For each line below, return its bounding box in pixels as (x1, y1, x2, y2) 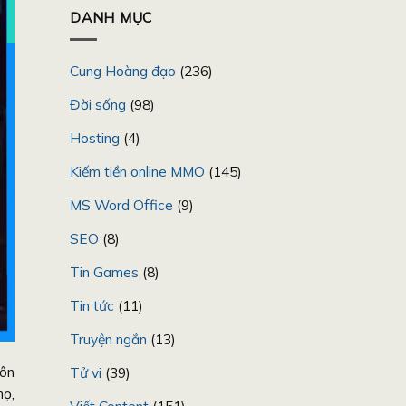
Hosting (70, 129, 120, 148)
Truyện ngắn (70, 330, 147, 349)
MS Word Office (70, 196, 173, 215)
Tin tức (70, 296, 114, 315)
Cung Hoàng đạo (70, 62, 176, 81)
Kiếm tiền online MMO (70, 162, 205, 181)
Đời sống (70, 95, 126, 114)
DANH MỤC (70, 8, 153, 27)
